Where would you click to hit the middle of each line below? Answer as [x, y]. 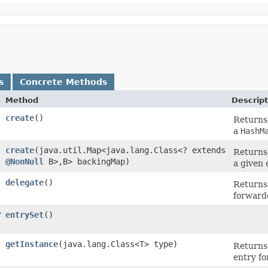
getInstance [32, 244]
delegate [25, 182]
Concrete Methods [63, 82]
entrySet [25, 214]
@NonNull [25, 161]
